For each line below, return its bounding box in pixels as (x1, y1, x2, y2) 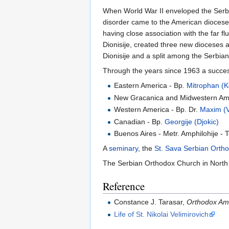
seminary (109, 144, 138, 153)
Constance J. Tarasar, (114, 198, 187, 207)
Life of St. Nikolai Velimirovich (114, 210, 209, 218)
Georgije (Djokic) (165, 117, 219, 126)
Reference (103, 179, 145, 194)
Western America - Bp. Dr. (114, 105, 200, 114)
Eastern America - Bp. (114, 81, 187, 90)
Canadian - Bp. (114, 117, 165, 126)
